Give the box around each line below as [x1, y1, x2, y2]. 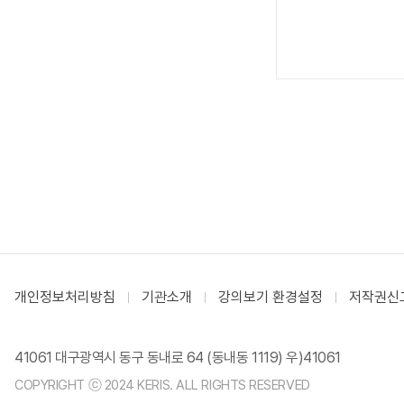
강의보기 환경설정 [218, 289, 323, 306]
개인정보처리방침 [14, 289, 115, 306]
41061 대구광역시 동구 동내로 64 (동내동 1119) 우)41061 [14, 349, 341, 366]
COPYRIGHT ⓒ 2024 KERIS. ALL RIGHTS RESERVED [14, 377, 310, 393]
